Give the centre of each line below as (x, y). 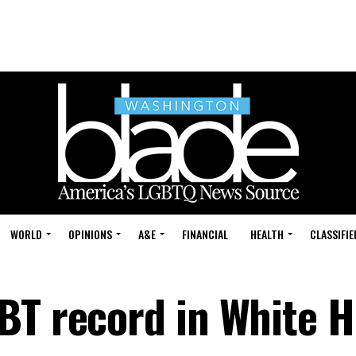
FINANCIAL (205, 234)
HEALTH (267, 234)
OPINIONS (90, 234)
